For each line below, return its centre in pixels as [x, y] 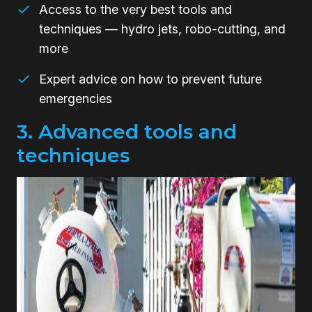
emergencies [76, 98]
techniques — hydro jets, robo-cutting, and [162, 29]
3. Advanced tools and [127, 131]
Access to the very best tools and [135, 9]
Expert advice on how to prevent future [150, 79]
